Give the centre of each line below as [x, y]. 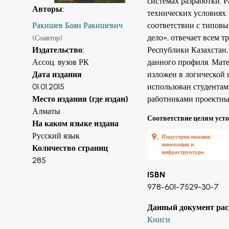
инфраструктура [183, 152]
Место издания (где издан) [80, 99]
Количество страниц [70, 148]
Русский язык [56, 135]
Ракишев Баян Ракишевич [77, 25]
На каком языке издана [75, 123]
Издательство [57, 50]
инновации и [178, 144]
